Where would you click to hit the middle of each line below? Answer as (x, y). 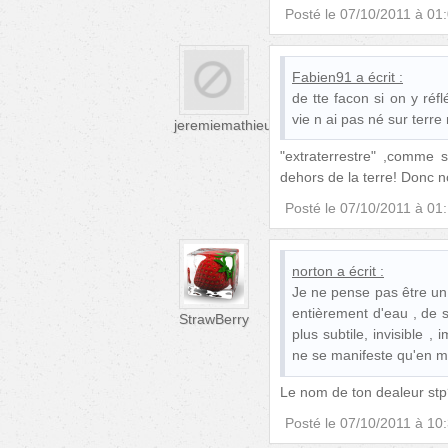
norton (312, 270)
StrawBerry (214, 318)
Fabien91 (322, 76)
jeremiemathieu (223, 124)
